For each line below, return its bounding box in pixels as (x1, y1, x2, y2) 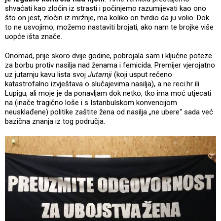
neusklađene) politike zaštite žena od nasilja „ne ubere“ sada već (5, 107, 213, 116)
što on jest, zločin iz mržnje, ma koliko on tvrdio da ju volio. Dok (5, 13, 209, 22)
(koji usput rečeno (114, 70, 172, 79)
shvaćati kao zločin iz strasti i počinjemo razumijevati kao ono (5, 3, 206, 13)
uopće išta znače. (5, 32, 64, 41)
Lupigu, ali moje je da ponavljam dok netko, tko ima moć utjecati (5, 88, 211, 98)
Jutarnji (88, 70, 114, 79)
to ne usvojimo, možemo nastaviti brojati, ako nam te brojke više (5, 22, 214, 32)
